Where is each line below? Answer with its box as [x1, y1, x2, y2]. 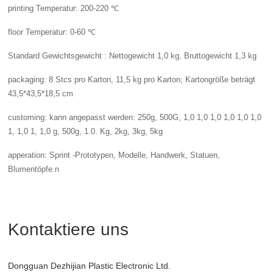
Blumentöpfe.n [8, 165, 60, 174]
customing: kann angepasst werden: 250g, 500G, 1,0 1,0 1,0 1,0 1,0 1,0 [8, 113, 262, 122]
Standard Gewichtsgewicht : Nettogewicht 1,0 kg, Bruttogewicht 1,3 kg [8, 51, 257, 61]
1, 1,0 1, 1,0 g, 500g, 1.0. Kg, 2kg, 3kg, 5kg [8, 127, 163, 136]
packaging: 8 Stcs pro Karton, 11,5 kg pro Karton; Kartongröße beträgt [8, 75, 256, 85]
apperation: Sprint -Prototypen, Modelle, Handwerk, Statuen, [8, 151, 221, 160]
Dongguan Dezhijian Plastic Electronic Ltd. [8, 261, 171, 271]
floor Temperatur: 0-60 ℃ [8, 27, 96, 37]
